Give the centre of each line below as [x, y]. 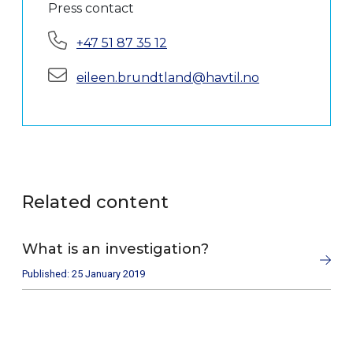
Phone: [70, 39]
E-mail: [68, 73]
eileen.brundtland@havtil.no [168, 77]
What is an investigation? [115, 249]
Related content [101, 202]
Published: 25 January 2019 [84, 273]
